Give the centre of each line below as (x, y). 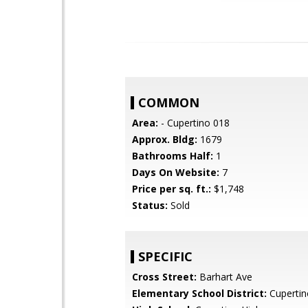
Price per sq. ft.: (172, 189)
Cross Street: (164, 277)
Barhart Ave (224, 277)
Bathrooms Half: (173, 156)
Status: (150, 205)
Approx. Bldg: (165, 139)
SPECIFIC (165, 256)
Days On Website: (176, 172)
